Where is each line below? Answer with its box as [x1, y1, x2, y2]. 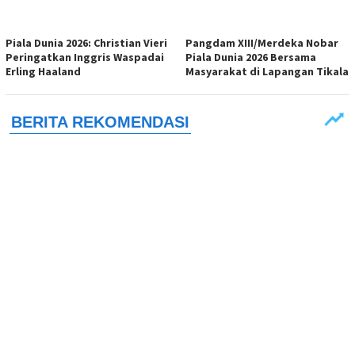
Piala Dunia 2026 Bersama [185, 50, 316, 65]
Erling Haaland [6, 64, 81, 79]
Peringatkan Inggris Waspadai [6, 50, 164, 65]
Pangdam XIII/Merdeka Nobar [185, 36, 338, 51]
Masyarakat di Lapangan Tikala [185, 64, 349, 79]
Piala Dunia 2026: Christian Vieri [6, 36, 167, 51]
